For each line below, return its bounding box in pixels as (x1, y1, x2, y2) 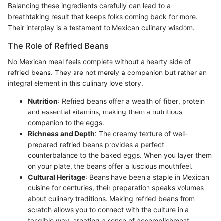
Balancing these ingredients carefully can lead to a (8, 1, 171, 10)
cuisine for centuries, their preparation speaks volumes (28, 183, 204, 192)
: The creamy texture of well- (95, 129, 188, 138)
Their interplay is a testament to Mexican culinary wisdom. (8, 23, 195, 32)
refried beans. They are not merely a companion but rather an (8, 68, 207, 76)
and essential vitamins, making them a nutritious (28, 107, 182, 116)
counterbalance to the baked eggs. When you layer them (28, 150, 212, 159)
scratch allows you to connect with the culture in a (28, 205, 189, 214)
